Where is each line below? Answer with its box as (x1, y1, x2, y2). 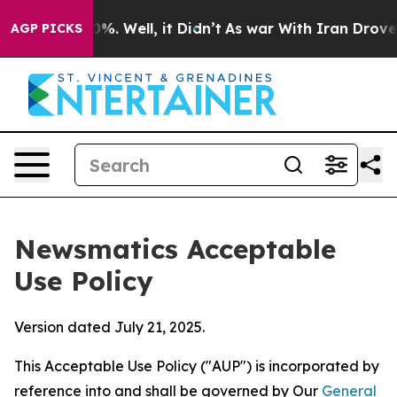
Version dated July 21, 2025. (14, 318, 205, 336)
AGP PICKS (11, 20, 82, 36)
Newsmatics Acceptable (14, 232, 336, 266)
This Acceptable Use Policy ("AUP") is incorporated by (14, 357, 379, 375)
